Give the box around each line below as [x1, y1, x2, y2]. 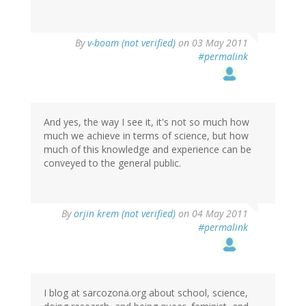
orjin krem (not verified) [74, 207, 176, 221]
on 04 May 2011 [176, 207, 248, 221]
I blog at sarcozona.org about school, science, [44, 286, 248, 300]
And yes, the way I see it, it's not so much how [44, 115, 249, 129]
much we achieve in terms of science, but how [44, 129, 249, 143]
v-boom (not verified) [87, 36, 176, 50]
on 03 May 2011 [176, 36, 248, 50]
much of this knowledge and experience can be [44, 143, 251, 156]
